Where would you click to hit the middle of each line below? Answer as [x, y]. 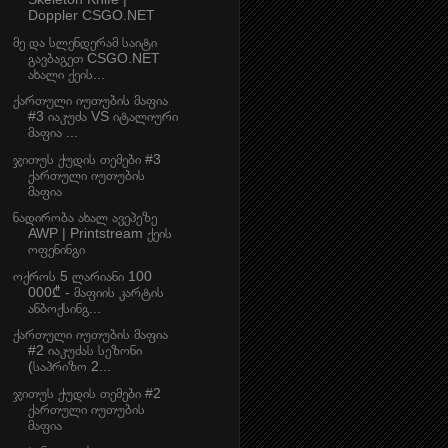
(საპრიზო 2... [69, 366]
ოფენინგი [56, 249]
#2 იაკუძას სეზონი [84, 350]
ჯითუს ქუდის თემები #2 [86, 392]
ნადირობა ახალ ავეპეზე [84, 217]
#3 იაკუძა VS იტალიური [102, 116]
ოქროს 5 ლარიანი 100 [82, 275]
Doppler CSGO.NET [91, 15]
